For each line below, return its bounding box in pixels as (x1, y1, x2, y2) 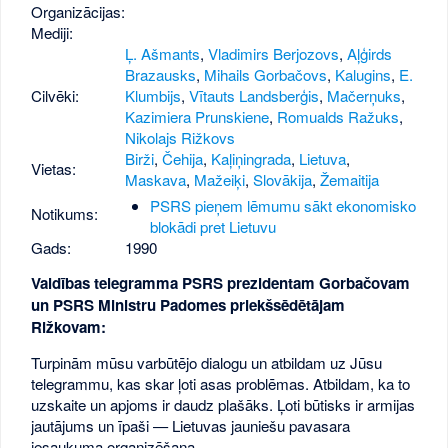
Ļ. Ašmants (125, 43, 201, 65)
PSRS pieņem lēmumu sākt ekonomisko (149, 194, 416, 216)
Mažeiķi (194, 169, 246, 191)
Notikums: (31, 203, 99, 225)
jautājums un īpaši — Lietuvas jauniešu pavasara (31, 414, 351, 436)
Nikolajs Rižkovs (125, 127, 236, 149)
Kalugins (335, 64, 392, 86)
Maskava (125, 169, 187, 191)
